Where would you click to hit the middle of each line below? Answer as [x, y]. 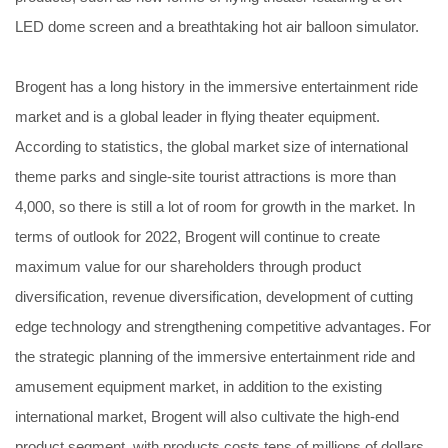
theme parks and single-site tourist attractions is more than [205, 176]
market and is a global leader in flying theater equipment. [197, 116]
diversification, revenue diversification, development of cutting [214, 296]
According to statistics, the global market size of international [211, 146]
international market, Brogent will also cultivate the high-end [207, 416]
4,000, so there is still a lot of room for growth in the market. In [215, 206]
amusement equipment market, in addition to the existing [198, 386]
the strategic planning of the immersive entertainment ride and [215, 356]
